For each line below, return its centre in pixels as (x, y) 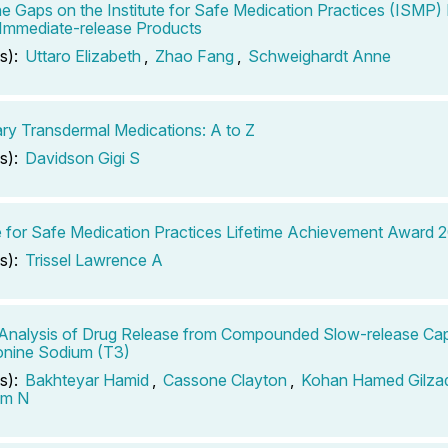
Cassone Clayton (225, 379)
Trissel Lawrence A (94, 259)
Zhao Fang (194, 55)
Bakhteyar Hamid (87, 379)
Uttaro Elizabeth (83, 55)
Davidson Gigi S (82, 157)
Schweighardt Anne (319, 55)
